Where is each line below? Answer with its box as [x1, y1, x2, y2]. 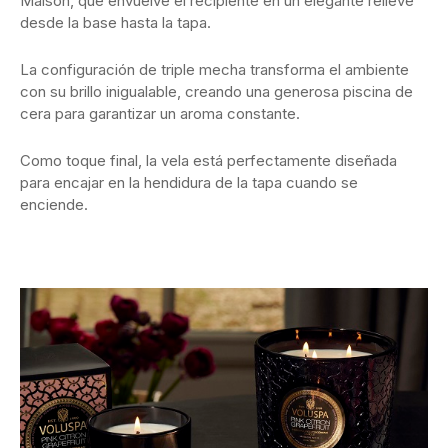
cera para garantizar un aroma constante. [20, 104, 300, 124]
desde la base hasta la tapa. [20, 13, 211, 33]
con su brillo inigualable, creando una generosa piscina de [20, 82, 413, 102]
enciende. [20, 195, 88, 215]
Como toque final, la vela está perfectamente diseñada [20, 151, 397, 171]
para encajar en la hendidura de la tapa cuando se [20, 173, 358, 193]
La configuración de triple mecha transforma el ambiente [20, 60, 409, 80]
